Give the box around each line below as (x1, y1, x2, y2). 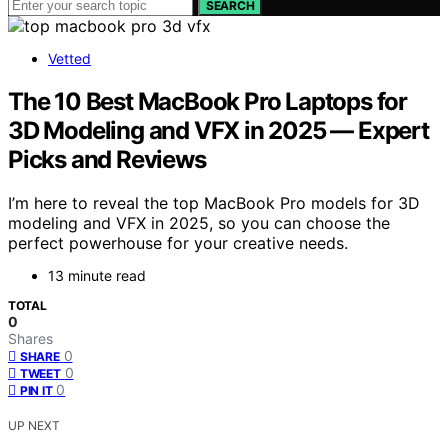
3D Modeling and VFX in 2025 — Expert (8, 115, 429, 145)
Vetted (48, 49, 91, 67)
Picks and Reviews (8, 144, 206, 174)
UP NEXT (8, 418, 60, 434)
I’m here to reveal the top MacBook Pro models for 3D (8, 193, 420, 214)
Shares (8, 330, 53, 348)
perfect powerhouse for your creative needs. (8, 233, 348, 254)
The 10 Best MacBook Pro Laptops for (8, 86, 407, 116)
